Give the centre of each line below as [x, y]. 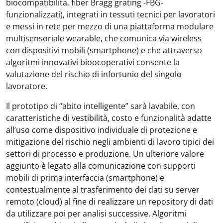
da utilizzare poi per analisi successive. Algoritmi [96, 214]
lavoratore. [27, 86]
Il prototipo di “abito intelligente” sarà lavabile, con [101, 106]
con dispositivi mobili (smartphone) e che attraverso [104, 50]
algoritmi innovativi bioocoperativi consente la [93, 62]
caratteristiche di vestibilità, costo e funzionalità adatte [109, 118]
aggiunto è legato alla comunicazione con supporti [101, 166]
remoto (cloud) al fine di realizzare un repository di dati [110, 202]
